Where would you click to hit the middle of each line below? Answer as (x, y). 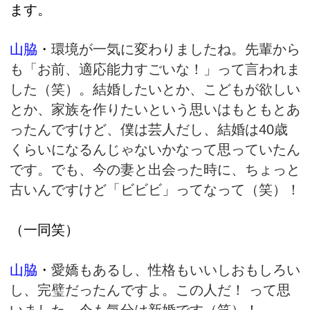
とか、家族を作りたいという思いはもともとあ (155, 110)
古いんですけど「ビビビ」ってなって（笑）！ (155, 190)
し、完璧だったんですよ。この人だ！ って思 (150, 290)
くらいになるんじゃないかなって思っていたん (155, 150)
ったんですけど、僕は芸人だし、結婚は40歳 (149, 130)
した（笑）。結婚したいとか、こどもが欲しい (155, 90)
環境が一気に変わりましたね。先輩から (176, 49)
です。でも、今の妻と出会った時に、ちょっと (155, 170)
